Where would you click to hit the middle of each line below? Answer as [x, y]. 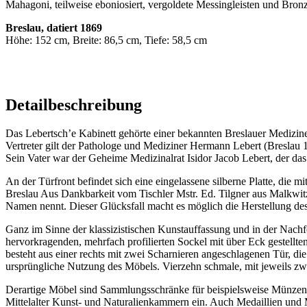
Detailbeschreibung [74, 105]
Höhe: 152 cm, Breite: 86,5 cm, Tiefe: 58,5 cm [106, 40]
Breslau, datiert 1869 [54, 27]
